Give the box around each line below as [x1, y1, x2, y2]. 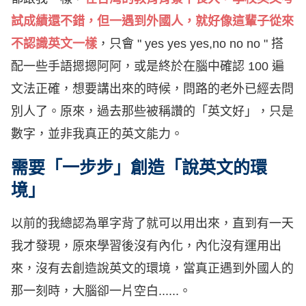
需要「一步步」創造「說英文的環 [11, 158, 267, 178]
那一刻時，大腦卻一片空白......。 [11, 284, 191, 298]
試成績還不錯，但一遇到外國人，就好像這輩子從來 [11, 14, 294, 29]
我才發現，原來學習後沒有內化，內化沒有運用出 [11, 239, 281, 253]
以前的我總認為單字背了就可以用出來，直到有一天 [11, 217, 294, 231]
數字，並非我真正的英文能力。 [11, 127, 183, 141]
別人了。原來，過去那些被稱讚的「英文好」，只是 [11, 105, 294, 119]
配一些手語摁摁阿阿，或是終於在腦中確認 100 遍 [11, 59, 284, 74]
